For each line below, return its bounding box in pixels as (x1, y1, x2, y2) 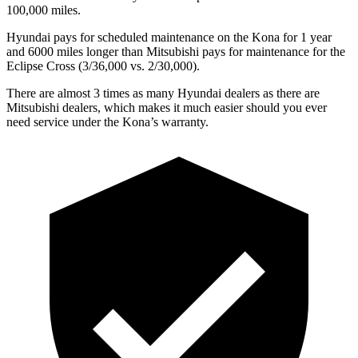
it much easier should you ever (170, 100, 327, 114)
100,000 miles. (6, 2, 81, 17)
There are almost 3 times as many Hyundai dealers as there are (6, 86, 320, 100)
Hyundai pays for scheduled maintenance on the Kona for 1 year (6, 30, 332, 44)
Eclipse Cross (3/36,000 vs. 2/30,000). (6, 58, 200, 73)
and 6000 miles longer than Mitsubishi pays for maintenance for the (6, 44, 345, 58)
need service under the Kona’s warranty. (6, 114, 209, 129)
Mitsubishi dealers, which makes (6, 100, 170, 114)
